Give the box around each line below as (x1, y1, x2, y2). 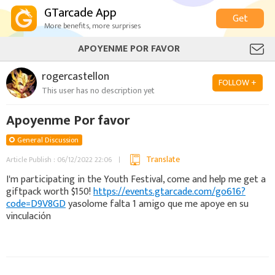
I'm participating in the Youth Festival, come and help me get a (6, 171, 266, 188)
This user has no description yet (42, 83, 155, 98)
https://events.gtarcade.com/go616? (93, 183, 246, 200)
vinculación (6, 207, 51, 225)
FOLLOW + (219, 76, 257, 90)
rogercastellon (42, 67, 109, 86)
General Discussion (17, 134, 79, 146)
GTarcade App (44, 2, 117, 23)
